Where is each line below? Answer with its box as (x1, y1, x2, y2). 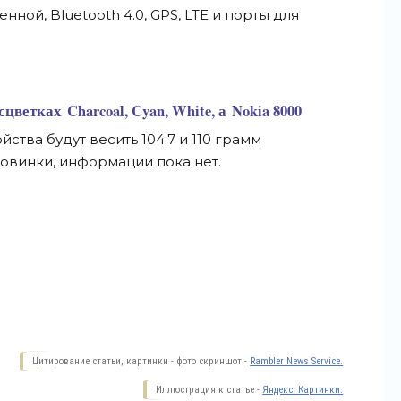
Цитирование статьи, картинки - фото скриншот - (32, 355, 251, 367)
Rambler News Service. (250, 355, 344, 367)
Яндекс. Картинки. (262, 384, 344, 396)
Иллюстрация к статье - (156, 384, 263, 396)
